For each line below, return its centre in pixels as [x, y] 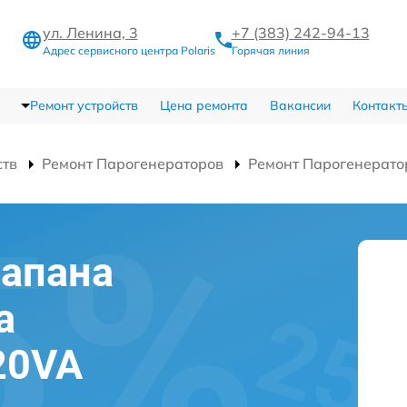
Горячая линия [270, 50]
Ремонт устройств [84, 105]
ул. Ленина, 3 [90, 33]
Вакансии [300, 105]
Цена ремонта [203, 105]
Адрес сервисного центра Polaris [129, 50]
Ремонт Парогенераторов [133, 164]
